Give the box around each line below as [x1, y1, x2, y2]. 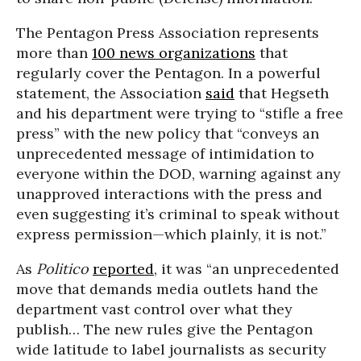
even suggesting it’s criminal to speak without [16, 204, 339, 223]
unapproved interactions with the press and [16, 184, 322, 203]
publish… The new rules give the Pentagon [16, 319, 313, 338]
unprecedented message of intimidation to [16, 143, 314, 163]
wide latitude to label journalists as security [16, 339, 326, 359]
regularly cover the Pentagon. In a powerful [16, 63, 321, 82]
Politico [36, 259, 89, 278]
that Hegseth [234, 83, 329, 102]
